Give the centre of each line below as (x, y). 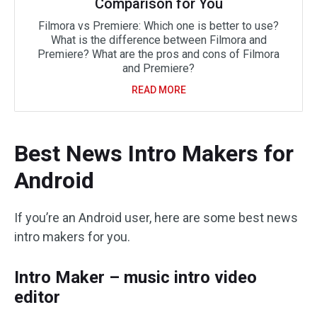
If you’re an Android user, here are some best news (156, 218)
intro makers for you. (72, 237)
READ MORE (158, 90)
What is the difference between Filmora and (158, 40)
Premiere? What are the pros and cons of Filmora (158, 54)
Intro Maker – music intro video (136, 277)
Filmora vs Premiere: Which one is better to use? (158, 26)
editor (37, 297)
